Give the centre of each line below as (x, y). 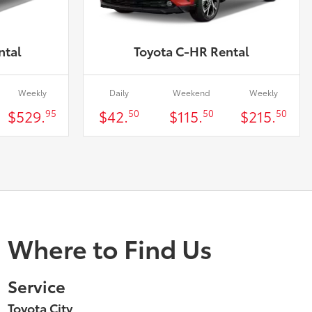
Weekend (191, 93)
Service (37, 286)
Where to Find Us (110, 248)
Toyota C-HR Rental (191, 51)
